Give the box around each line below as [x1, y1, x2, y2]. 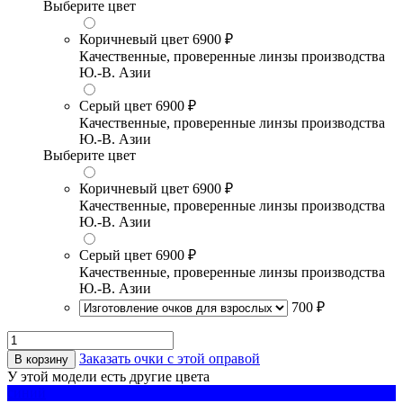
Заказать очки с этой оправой [79, 351, 260, 367]
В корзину [14, 353, 68, 367]
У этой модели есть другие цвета [7, 369, 210, 385]
